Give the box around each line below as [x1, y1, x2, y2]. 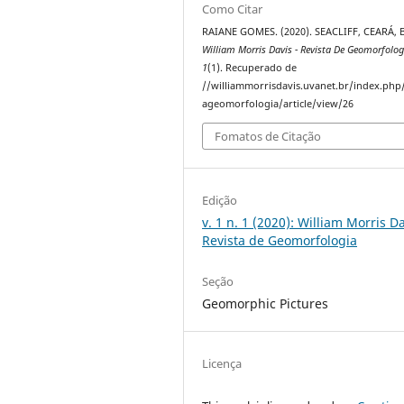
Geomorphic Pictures [202, 294, 329, 312]
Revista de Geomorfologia [202, 231, 358, 249]
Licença [202, 354, 243, 372]
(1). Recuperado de [207, 61, 298, 75]
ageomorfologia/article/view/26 [202, 97, 354, 111]
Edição [202, 191, 238, 208]
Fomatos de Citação [215, 127, 322, 144]
